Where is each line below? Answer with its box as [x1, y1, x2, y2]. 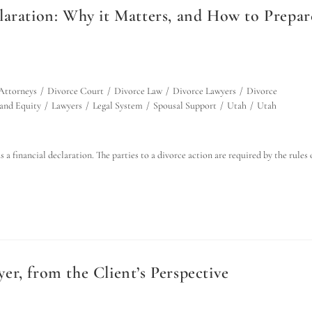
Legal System [93, 100, 143, 111]
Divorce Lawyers [173, 85, 236, 97]
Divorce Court [47, 85, 104, 97]
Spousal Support [153, 100, 217, 111]
